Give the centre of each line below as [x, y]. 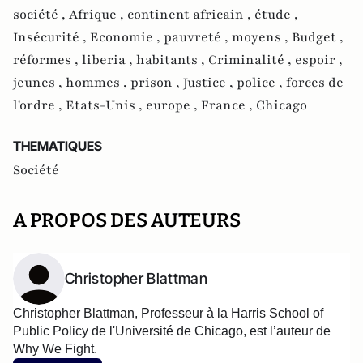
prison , [157, 83]
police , [261, 83]
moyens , [262, 37]
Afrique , [98, 15]
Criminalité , [252, 60]
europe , [173, 105]
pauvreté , [198, 37]
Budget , [318, 37]
